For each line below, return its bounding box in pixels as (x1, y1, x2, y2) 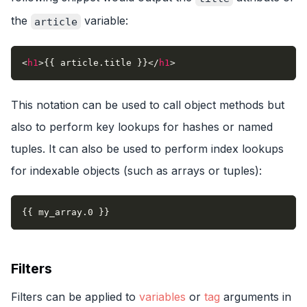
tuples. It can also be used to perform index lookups (11, 142, 284, 156)
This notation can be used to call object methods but (11, 98, 284, 112)
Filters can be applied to (11, 290, 139, 304)
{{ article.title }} (44, 58, 148, 69)
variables (139, 290, 186, 304)
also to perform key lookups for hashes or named (11, 120, 273, 134)
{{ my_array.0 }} (22, 207, 110, 218)
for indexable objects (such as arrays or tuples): (11, 164, 262, 178)
